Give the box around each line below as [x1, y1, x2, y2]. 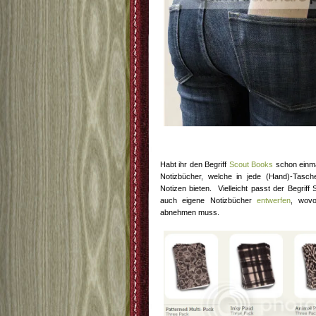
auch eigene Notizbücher [160, 196, 257, 205]
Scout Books [229, 160, 274, 169]
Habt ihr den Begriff [160, 160, 229, 169]
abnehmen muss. [160, 208, 219, 217]
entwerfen [257, 196, 291, 205]
